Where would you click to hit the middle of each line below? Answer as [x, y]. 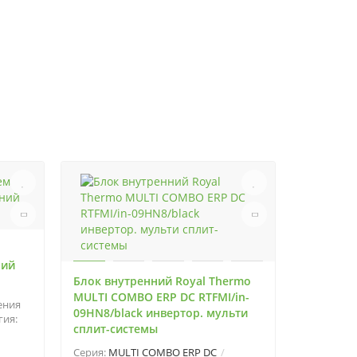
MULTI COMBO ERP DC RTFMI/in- [161, 297]
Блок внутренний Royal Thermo [162, 281]
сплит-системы [116, 329]
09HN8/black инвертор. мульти [161, 313]
